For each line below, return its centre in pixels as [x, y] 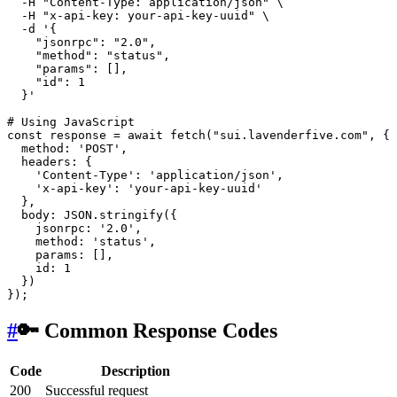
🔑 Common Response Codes [148, 331]
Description [135, 371]
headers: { [50, 162]
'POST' [99, 149]
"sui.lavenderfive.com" [291, 136]
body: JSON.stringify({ [92, 215]
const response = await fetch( [110, 136]
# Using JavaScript [71, 122]
